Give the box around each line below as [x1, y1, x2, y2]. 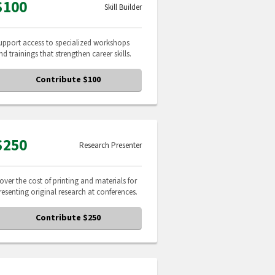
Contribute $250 [36, 212, 101, 224]
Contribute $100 [36, 74, 101, 86]
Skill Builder [104, 2, 142, 13]
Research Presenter [79, 140, 142, 151]
